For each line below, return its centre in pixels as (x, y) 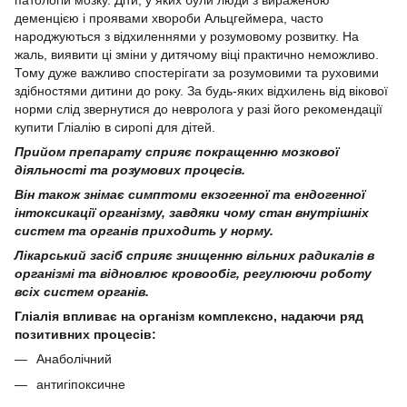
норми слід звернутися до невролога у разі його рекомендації (199, 109)
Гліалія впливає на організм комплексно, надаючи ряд (189, 317)
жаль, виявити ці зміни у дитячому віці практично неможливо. (197, 55)
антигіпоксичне (81, 385)
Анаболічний (74, 359)
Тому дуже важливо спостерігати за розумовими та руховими (197, 73)
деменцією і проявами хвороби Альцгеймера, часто (169, 19)
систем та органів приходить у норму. (144, 231)
